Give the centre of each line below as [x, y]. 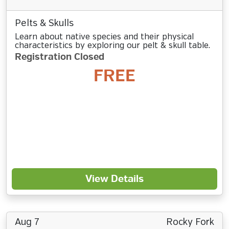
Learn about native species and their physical [104, 37]
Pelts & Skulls [44, 24]
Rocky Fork [190, 222]
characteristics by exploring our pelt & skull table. [112, 46]
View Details [114, 179]
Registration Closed [60, 57]
